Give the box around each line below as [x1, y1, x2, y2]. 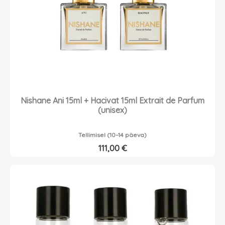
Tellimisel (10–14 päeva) [78, 131, 147, 139]
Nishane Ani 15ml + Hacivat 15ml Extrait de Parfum [21, 95, 204, 106]
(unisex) [98, 105, 127, 116]
